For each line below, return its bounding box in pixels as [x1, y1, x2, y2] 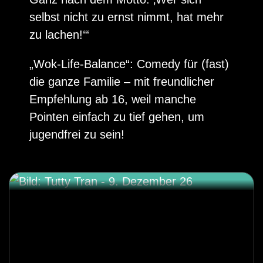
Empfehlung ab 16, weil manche [29, 93, 196, 106]
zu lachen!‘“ [29, 28, 89, 42]
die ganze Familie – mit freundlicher [29, 75, 214, 89]
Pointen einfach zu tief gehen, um [29, 110, 204, 124]
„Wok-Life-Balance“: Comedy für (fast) [29, 58, 229, 71]
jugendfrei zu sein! [29, 128, 124, 141]
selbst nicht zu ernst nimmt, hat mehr [29, 11, 224, 24]
